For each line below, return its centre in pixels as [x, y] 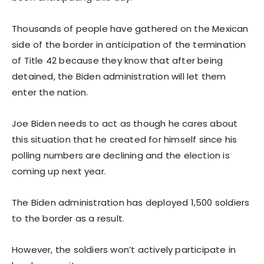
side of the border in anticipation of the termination [129, 44]
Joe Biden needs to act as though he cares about [125, 123]
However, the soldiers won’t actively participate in [124, 249]
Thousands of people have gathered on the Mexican [130, 28]
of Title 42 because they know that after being [118, 60]
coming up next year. [59, 171]
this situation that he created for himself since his [125, 139]
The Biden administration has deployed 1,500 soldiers [131, 202]
